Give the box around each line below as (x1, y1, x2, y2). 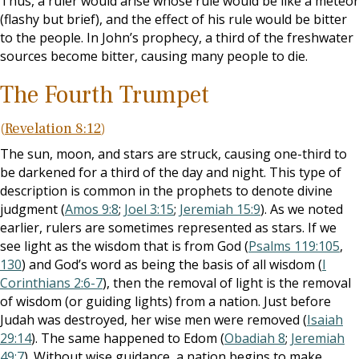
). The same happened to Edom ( (31, 329, 224, 347)
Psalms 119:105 (248, 237, 340, 255)
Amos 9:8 (65, 200, 119, 218)
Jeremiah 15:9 (179, 200, 260, 218)
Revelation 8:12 (5, 119, 101, 138)
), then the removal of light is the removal (103, 274, 351, 292)
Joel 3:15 (124, 200, 174, 218)
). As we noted (260, 200, 343, 218)
